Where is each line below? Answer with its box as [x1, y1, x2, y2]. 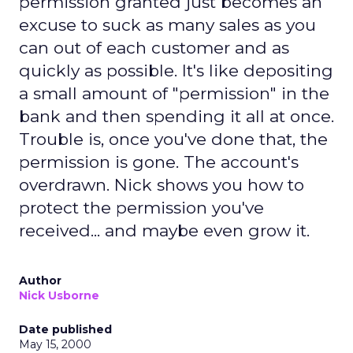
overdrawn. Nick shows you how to [19, 175, 304, 195]
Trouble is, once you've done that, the [19, 129, 328, 149]
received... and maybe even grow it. [19, 221, 310, 240]
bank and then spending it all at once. [19, 106, 334, 126]
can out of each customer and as [19, 38, 289, 58]
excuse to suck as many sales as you [19, 15, 316, 35]
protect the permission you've [19, 198, 264, 217]
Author [19, 273, 61, 288]
